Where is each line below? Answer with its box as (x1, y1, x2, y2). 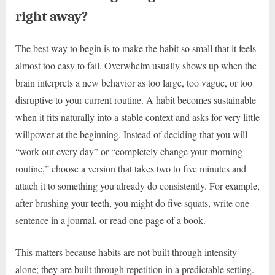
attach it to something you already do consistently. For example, (15, 179, 260, 192)
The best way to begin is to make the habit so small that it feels (15, 41, 256, 55)
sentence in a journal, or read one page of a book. (15, 213, 206, 227)
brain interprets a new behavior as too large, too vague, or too (15, 76, 252, 89)
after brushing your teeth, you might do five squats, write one (15, 196, 249, 209)
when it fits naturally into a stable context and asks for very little (15, 110, 260, 123)
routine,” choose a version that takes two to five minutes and (15, 161, 246, 175)
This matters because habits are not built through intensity (15, 245, 237, 258)
